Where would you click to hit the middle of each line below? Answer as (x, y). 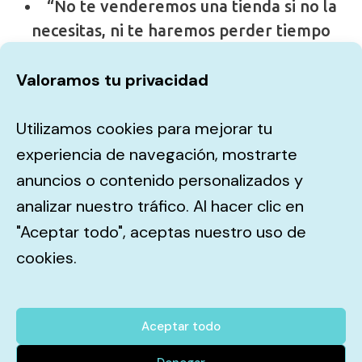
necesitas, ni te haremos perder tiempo (181, 31)
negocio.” (181, 79)
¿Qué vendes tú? (181, 153)
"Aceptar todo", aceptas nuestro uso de (161, 232)
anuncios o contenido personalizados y (160, 180)
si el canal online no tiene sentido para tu (181, 55)
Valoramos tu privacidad (112, 80)
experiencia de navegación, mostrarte (157, 154)
